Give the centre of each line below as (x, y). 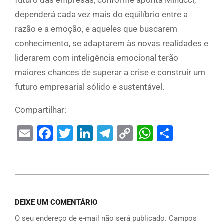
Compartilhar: (41, 110)
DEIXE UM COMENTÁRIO (56, 203)
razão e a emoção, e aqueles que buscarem (96, 29)
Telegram (146, 134)
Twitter (97, 134)
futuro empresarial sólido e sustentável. (90, 87)
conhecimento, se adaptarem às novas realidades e (112, 44)
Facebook (87, 134)
